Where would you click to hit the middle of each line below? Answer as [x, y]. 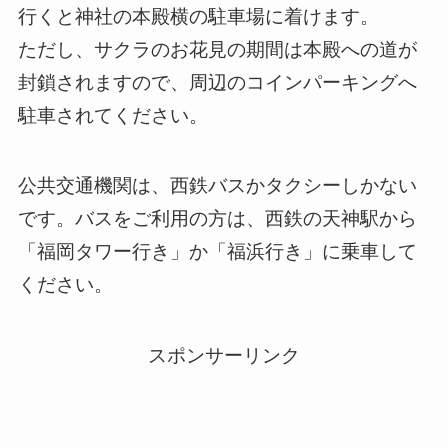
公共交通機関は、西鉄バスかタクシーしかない [217, 186]
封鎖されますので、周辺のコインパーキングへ [217, 82]
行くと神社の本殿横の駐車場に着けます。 [198, 16]
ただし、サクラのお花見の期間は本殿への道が [217, 49]
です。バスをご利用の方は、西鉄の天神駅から [217, 219]
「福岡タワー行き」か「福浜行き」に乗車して [217, 252]
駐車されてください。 [112, 115]
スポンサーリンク [224, 355]
